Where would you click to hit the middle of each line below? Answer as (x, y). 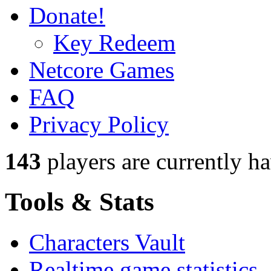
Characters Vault (107, 243)
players (78, 162)
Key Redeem (114, 43)
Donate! (67, 16)
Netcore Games (102, 70)
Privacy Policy (99, 125)
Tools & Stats (80, 202)
